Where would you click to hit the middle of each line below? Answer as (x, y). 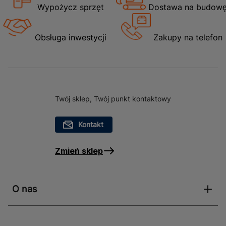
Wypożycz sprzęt (71, 7)
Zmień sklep (79, 151)
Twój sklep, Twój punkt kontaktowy (113, 99)
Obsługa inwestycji (71, 37)
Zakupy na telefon (188, 37)
